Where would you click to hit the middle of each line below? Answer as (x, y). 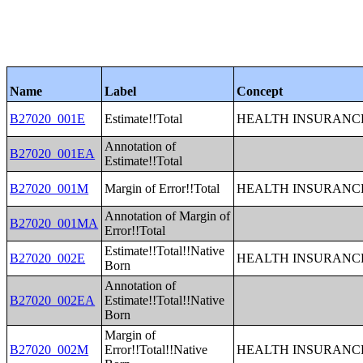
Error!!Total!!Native (156, 350)
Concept (260, 91)
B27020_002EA (53, 300)
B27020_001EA (53, 154)
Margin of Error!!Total (162, 188)
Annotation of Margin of (168, 216)
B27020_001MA (54, 223)
